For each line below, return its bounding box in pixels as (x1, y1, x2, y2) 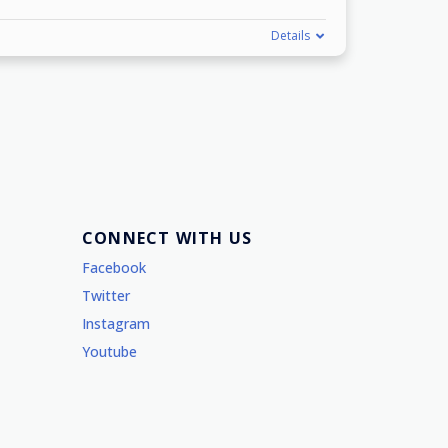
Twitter (82, 286, 130, 306)
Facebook (82, 258, 146, 278)
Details (271, 27, 310, 45)
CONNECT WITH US (82, 227, 252, 250)
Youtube (82, 342, 137, 362)
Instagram (82, 314, 150, 334)
